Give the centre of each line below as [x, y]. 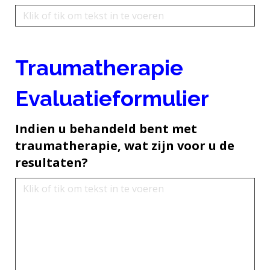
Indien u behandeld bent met [106, 128]
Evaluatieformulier [112, 98]
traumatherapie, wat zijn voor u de [125, 145]
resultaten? [52, 162]
